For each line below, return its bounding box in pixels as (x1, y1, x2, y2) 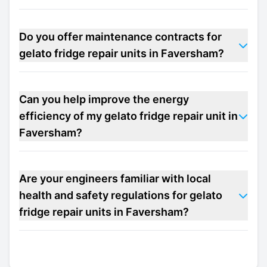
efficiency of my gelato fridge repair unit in (19, 110, 238, 122)
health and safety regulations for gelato (19, 189, 222, 201)
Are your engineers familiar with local (19, 172, 211, 185)
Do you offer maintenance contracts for (19, 30, 222, 43)
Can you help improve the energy (19, 93, 189, 105)
